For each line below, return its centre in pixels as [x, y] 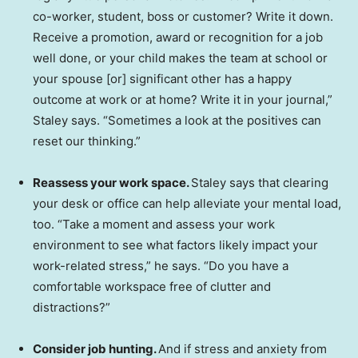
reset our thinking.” [87, 141]
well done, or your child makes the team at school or [180, 58]
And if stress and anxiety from [243, 349]
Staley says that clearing [260, 183]
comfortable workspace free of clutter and [152, 286]
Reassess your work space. [112, 183]
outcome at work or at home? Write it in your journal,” [183, 99]
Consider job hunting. [95, 349]
